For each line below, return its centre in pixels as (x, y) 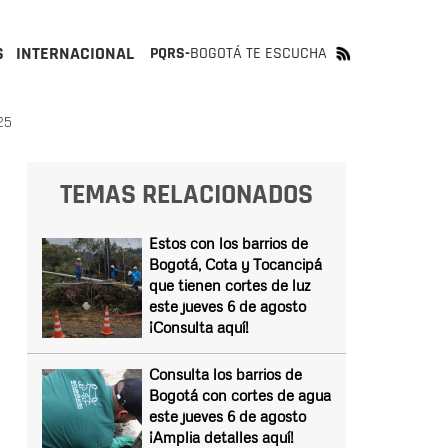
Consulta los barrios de (225, 374)
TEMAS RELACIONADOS (186, 195)
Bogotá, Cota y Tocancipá (235, 264)
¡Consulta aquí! (198, 327)
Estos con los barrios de (228, 243)
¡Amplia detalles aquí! (221, 437)
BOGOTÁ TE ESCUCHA (258, 53)
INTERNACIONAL (75, 53)
